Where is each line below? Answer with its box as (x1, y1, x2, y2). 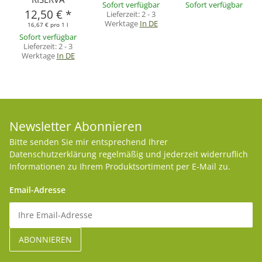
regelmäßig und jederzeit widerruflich (96, 149, 248, 160)
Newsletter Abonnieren (9, 118, 142, 135)
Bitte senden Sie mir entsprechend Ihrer (9, 136, 168, 148)
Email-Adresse (9, 184, 65, 196)
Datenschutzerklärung (9, 149, 96, 160)
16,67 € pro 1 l (27, 20, 68, 29)
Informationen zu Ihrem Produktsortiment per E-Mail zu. (9, 161, 230, 173)
